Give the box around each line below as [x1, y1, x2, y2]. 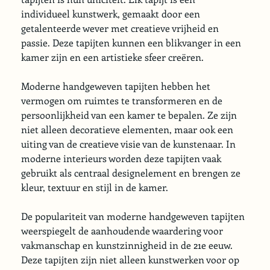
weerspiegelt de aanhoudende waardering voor [21, 224, 226, 237]
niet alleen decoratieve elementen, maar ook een [21, 122, 236, 136]
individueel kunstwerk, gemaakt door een [21, 7, 203, 20]
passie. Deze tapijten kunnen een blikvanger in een [21, 36, 244, 49]
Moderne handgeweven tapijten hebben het [21, 79, 213, 92]
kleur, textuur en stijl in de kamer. [21, 180, 169, 193]
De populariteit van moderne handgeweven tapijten [21, 209, 248, 222]
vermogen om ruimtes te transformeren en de [21, 93, 225, 107]
